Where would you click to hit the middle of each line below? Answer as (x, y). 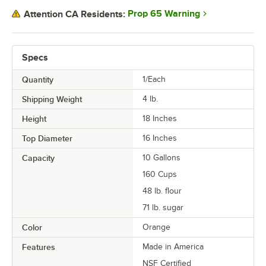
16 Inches (160, 138)
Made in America (173, 247)
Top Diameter (47, 138)
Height (34, 119)
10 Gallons (161, 158)
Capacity (38, 158)
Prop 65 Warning (164, 14)
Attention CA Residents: (75, 14)
